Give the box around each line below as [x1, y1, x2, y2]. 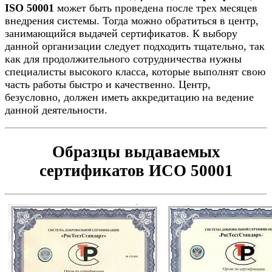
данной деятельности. [5, 104, 107, 117]
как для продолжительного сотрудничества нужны [5, 53, 242, 66]
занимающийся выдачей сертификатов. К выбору [5, 27, 237, 40]
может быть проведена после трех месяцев [54, 2, 257, 15]
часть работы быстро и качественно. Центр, [5, 78, 211, 91]
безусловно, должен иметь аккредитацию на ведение [5, 91, 254, 104]
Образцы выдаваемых [52, 142, 220, 161]
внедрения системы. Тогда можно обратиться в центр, [5, 15, 259, 27]
